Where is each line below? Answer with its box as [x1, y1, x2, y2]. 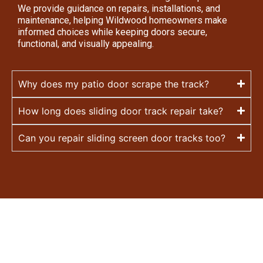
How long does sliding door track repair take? [18, 104, 223, 117]
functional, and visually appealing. [18, 38, 154, 50]
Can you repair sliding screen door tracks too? [18, 131, 225, 144]
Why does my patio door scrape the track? [18, 77, 209, 90]
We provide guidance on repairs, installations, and [18, 3, 220, 15]
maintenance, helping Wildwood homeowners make [18, 15, 227, 26]
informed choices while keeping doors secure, [18, 26, 207, 38]
